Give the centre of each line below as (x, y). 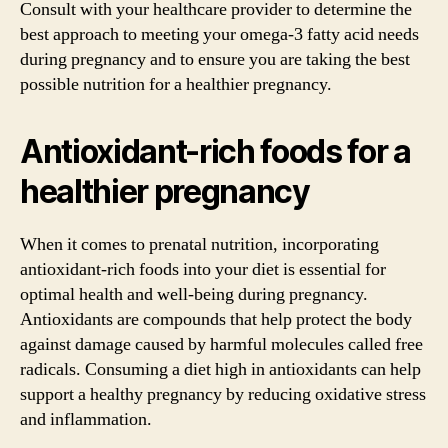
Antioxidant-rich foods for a (215, 151)
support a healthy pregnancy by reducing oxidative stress (223, 394)
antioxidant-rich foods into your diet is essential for (203, 269)
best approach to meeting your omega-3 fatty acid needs (219, 34)
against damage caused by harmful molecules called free (221, 344)
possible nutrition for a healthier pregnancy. (176, 84)
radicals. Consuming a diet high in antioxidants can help (220, 369)
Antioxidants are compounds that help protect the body (216, 319)
